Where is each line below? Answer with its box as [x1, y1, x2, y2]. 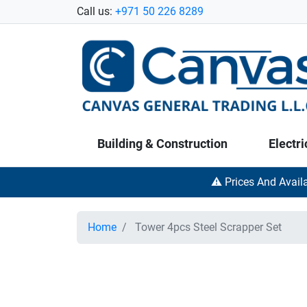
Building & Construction [97, 136, 228, 151]
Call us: [77, 5, 115, 18]
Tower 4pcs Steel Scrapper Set [132, 221, 282, 234]
